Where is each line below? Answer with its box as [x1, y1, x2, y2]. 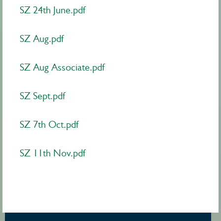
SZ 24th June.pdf [20, 4, 85, 16]
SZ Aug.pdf [20, 33, 64, 44]
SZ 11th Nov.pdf [20, 147, 85, 159]
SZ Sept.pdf [20, 90, 65, 102]
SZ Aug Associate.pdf [20, 62, 105, 73]
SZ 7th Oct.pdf [20, 119, 78, 130]
